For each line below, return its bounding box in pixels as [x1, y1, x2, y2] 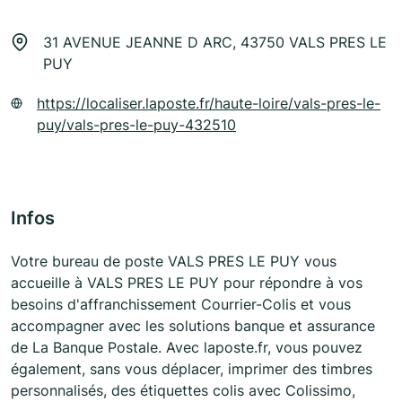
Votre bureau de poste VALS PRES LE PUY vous [11, 252, 336, 271]
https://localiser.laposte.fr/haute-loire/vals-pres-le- [37, 94, 381, 113]
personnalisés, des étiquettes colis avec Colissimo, [11, 381, 355, 400]
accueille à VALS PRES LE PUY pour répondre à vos [11, 274, 363, 293]
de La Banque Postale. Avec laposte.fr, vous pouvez [11, 338, 363, 357]
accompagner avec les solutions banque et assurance [11, 317, 375, 336]
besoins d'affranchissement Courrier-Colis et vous [11, 295, 351, 314]
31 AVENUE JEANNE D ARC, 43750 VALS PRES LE [43, 33, 387, 52]
